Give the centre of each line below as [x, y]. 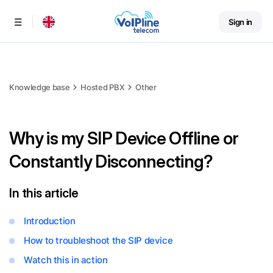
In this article [44, 193]
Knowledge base [40, 87]
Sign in [240, 22]
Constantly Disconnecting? [111, 161]
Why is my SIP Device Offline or [124, 138]
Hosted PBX [103, 87]
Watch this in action [66, 260]
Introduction [50, 221]
